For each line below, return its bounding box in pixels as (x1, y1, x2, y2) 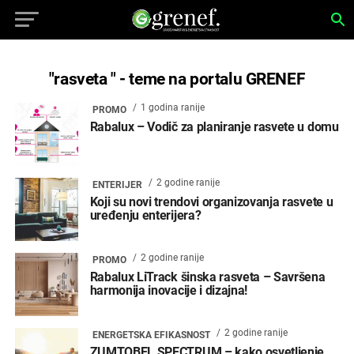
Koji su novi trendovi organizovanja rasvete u (89, 194, 333, 209)
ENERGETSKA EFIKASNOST (92, 330, 210, 341)
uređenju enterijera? (89, 208, 201, 223)
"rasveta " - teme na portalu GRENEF (48, 70, 306, 88)
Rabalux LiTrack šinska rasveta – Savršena (89, 269, 326, 284)
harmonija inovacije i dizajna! (89, 283, 248, 298)
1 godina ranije (140, 102, 205, 113)
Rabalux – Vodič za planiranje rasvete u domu (89, 119, 339, 134)
